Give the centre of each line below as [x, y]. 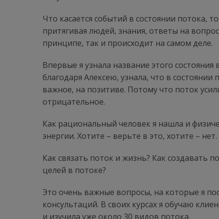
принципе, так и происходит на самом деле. [128, 43]
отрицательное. [74, 102]
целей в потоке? [74, 170]
